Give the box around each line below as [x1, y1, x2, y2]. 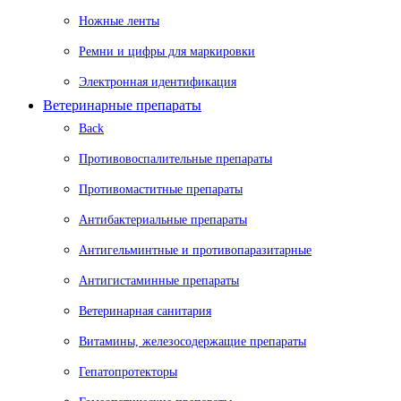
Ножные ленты [79, 13, 159, 28]
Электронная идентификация [79, 74, 236, 89]
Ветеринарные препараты [43, 97, 201, 113]
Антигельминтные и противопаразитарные [79, 243, 311, 257]
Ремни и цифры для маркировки [79, 44, 255, 58]
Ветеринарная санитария [79, 303, 211, 318]
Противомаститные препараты [79, 182, 243, 196]
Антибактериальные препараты [79, 212, 247, 226]
